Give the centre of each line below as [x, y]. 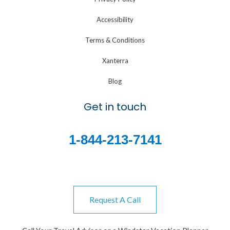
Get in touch [115, 107]
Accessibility [115, 20]
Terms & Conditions [115, 40]
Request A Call [115, 199]
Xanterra [115, 61]
